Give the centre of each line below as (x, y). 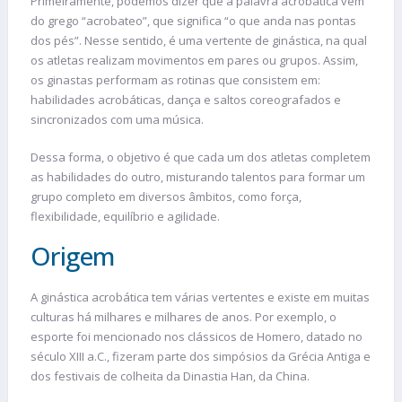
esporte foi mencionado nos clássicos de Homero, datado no (197, 337)
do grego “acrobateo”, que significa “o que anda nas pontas (193, 21)
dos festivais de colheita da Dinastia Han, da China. (171, 376)
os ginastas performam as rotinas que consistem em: (175, 80)
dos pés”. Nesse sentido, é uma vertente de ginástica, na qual (199, 41)
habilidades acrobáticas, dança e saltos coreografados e (186, 100)
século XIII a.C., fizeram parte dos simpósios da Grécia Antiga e (201, 357)
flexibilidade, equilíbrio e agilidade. (127, 216)
